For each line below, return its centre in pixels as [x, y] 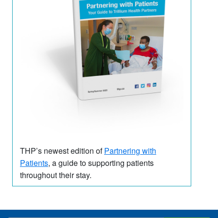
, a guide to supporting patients [101, 163]
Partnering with [130, 151]
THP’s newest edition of [62, 151]
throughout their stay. [56, 175]
